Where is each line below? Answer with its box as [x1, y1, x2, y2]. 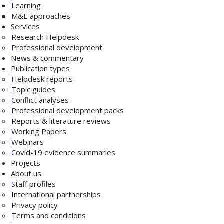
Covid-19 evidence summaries [11, 147, 116, 157]
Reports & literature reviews [11, 116, 111, 126]
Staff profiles [11, 179, 56, 189]
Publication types [11, 63, 70, 73]
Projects [11, 158, 41, 168]
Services [11, 21, 40, 31]
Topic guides [11, 84, 56, 94]
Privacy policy [11, 200, 58, 210]
